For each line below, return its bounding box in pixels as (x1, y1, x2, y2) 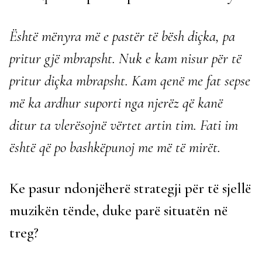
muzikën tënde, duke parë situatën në (9, 201, 227, 219)
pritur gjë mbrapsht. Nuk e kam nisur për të (9, 49, 242, 67)
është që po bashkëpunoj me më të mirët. (9, 138, 224, 156)
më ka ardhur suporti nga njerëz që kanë (9, 94, 223, 112)
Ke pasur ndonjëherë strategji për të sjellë (9, 179, 251, 197)
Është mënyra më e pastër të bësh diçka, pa (9, 27, 235, 45)
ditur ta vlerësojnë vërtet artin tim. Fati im (9, 116, 238, 134)
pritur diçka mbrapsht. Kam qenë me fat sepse (9, 71, 250, 89)
